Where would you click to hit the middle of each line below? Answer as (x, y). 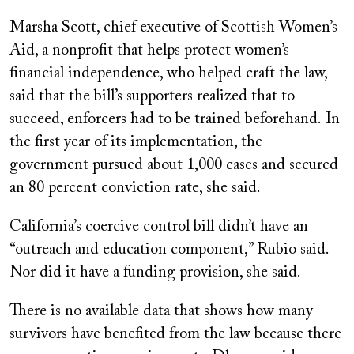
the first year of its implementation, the (136, 142)
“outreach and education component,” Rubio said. (169, 249)
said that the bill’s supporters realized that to (152, 96)
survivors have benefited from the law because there (175, 334)
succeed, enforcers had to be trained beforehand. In (175, 119)
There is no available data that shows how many (161, 311)
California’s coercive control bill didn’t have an (159, 226)
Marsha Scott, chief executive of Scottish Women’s (173, 27)
